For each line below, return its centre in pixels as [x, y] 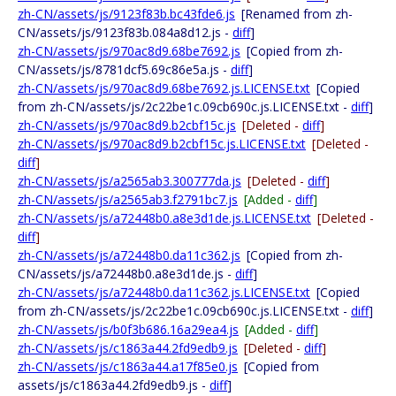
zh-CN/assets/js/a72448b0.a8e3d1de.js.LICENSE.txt [164, 218]
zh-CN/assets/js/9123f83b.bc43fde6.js [126, 14]
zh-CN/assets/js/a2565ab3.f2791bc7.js [128, 199]
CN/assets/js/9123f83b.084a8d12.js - [125, 32]
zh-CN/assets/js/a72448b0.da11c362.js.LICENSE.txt [164, 292]
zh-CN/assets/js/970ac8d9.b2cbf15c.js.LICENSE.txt [162, 144]
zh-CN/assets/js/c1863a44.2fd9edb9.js [128, 348]
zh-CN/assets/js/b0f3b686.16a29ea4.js [128, 329]
